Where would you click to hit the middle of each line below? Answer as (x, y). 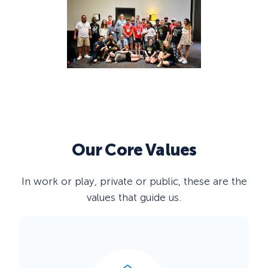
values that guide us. (134, 198)
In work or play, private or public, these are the (134, 182)
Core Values (151, 150)
